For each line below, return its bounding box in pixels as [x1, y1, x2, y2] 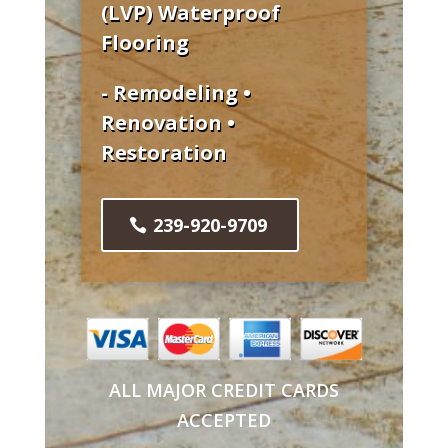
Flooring [100, 29, 189, 57]
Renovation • [100, 109, 235, 137]
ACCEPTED [176, 408, 271, 433]
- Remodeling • [100, 79, 251, 107]
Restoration [100, 139, 227, 167]
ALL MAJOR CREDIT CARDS [108, 378, 339, 403]
